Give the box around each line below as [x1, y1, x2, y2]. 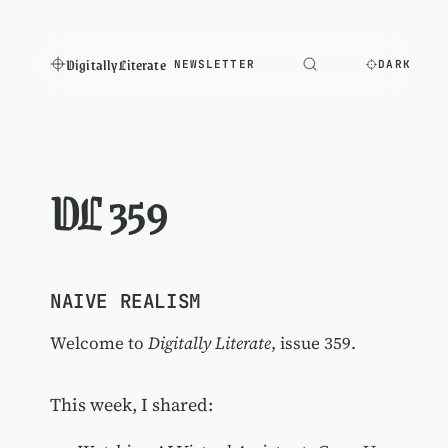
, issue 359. [270, 330, 356, 355]
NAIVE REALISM [49, 287, 201, 314]
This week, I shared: [49, 391, 213, 417]
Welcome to [49, 330, 148, 355]
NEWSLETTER [173, 56, 255, 71]
